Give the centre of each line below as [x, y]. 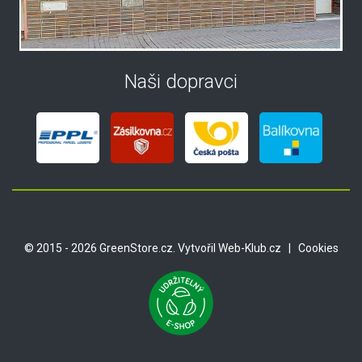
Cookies [318, 248]
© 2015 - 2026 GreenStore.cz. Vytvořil [121, 248]
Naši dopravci [181, 81]
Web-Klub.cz [249, 248]
